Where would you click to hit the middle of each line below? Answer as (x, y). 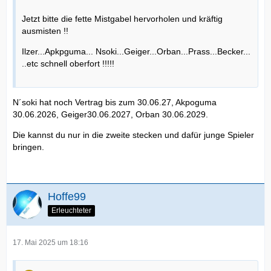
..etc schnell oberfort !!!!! (68, 64)
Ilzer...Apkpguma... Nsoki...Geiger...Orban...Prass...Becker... (136, 51)
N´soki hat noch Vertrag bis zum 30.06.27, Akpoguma (115, 102)
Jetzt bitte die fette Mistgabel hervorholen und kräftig (122, 19)
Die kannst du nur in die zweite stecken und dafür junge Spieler (133, 135)
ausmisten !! (45, 31)
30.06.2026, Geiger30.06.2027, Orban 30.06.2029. (110, 114)
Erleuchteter (71, 210)
